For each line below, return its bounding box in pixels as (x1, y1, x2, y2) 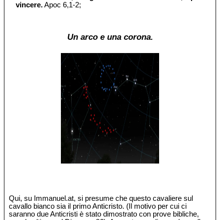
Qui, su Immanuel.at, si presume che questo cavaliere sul (9, 194, 193, 202)
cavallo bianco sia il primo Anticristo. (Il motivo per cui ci (9, 202, 187, 210)
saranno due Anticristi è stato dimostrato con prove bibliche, (9, 210, 199, 218)
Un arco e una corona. (67, 31, 153, 42)
